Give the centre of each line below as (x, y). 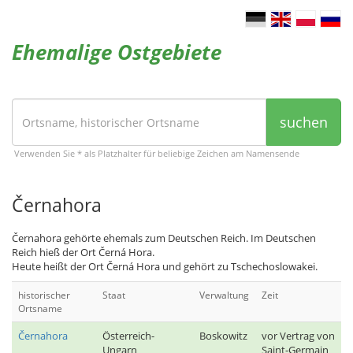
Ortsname (40, 308)
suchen (304, 122)
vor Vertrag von (298, 336)
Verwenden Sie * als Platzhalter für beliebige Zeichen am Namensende (157, 153)
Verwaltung (224, 295)
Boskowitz (223, 336)
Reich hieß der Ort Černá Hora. (83, 252)
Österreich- (128, 336)
